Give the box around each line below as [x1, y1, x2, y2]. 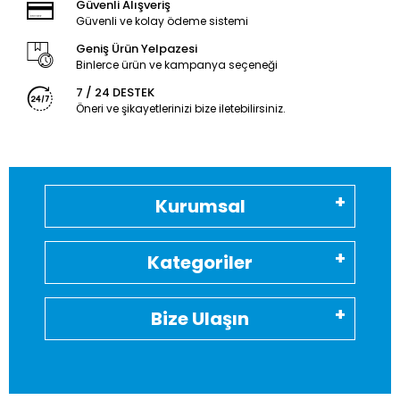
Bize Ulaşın [151, 305, 249, 331]
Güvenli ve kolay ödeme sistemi [75, 12, 248, 29]
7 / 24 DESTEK [75, 83, 154, 101]
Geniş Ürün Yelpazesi [75, 39, 197, 57]
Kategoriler [147, 249, 253, 275]
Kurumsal [154, 193, 246, 219]
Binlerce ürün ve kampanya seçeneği [75, 56, 278, 72]
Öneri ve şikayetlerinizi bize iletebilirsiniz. [75, 100, 286, 116]
